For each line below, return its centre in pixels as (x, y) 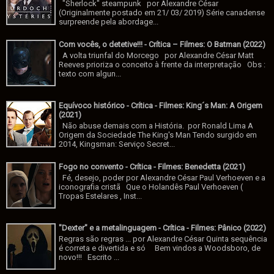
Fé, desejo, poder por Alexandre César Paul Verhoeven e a (162, 178)
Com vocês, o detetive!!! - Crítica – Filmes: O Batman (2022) (162, 45)
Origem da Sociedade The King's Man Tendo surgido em (158, 135)
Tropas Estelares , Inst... (101, 196)
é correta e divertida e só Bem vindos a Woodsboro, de (160, 248)
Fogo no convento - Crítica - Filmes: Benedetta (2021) (152, 167)
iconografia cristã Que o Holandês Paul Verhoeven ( (151, 187)
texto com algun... (90, 74)
